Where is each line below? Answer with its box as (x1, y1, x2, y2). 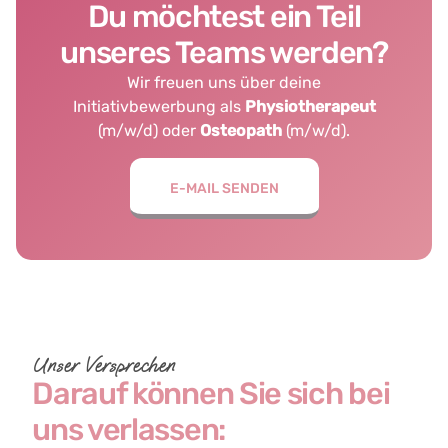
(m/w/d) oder (98, 121, 200, 141)
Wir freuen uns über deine (127, 73, 321, 93)
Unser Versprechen (32, 353, 176, 379)
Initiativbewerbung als (72, 97, 245, 117)
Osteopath (200, 121, 282, 141)
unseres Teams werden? (60, 34, 388, 72)
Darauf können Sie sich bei (32, 375, 390, 413)
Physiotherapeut (244, 97, 376, 117)
